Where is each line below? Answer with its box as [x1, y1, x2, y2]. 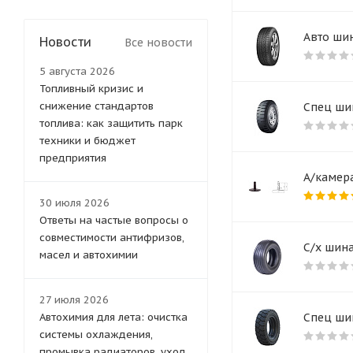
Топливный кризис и [39, 82, 143, 96]
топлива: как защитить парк [39, 117, 183, 131]
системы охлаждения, [39, 328, 153, 342]
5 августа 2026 [39, 65, 115, 79]
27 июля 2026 [39, 293, 109, 307]
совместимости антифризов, [39, 231, 184, 245]
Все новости [124, 35, 192, 50]
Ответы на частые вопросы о [39, 214, 188, 228]
